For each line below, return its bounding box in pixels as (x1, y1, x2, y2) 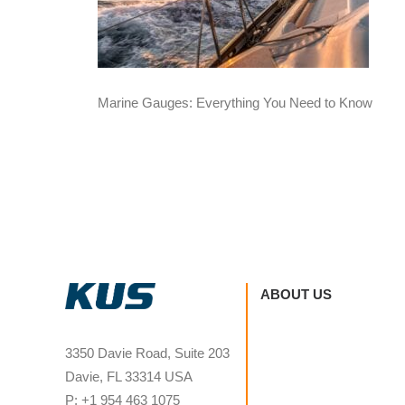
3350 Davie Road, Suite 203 (65, 345, 230, 361)
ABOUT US (260, 287, 332, 302)
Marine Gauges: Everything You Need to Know (98, 95, 372, 110)
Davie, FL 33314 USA (65, 369, 193, 384)
